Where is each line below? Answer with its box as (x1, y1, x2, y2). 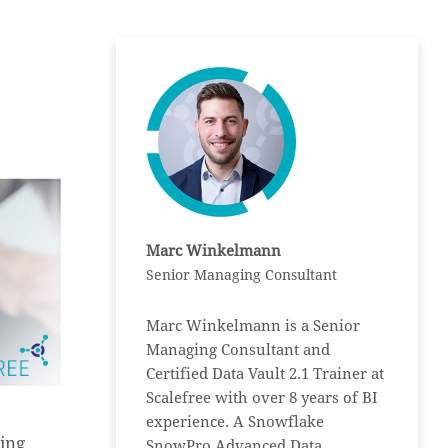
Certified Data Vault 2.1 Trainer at (146, 365, 385, 383)
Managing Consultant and (146, 341, 331, 359)
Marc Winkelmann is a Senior (146, 317, 361, 335)
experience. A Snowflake (146, 413, 325, 431)
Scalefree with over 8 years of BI (146, 389, 379, 407)
